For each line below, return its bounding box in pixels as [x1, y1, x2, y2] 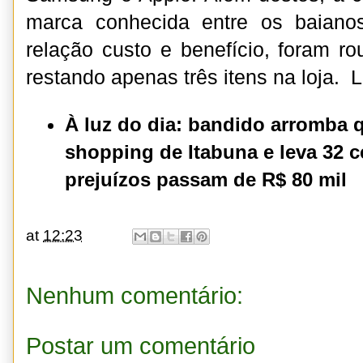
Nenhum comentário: [26, 283, 243, 310]
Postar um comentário [26, 332, 255, 359]
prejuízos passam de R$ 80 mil [64, 168, 347, 190]
